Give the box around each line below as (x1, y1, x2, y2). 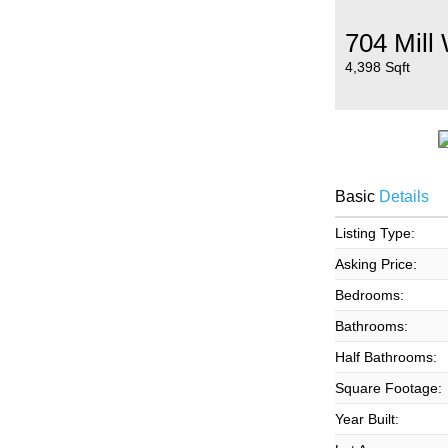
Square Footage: (334, 380, 442, 396)
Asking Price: (334, 256, 417, 272)
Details (374, 188, 429, 205)
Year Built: (334, 411, 399, 427)
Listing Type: (334, 225, 415, 241)
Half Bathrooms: (334, 349, 437, 365)
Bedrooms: (334, 287, 404, 303)
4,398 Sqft (344, 59, 410, 75)
